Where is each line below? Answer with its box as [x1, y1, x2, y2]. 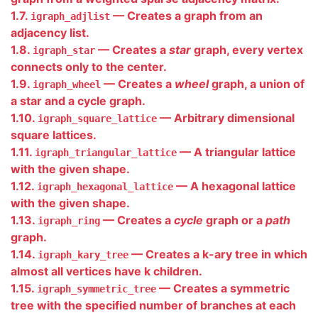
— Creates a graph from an [110, 9, 263, 23]
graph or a [203, 213, 265, 227]
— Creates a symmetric [156, 281, 290, 295]
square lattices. [11, 128, 97, 142]
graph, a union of [209, 77, 305, 91]
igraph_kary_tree [38, 249, 128, 261]
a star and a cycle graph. [11, 94, 146, 108]
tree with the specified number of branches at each [11, 298, 296, 312]
